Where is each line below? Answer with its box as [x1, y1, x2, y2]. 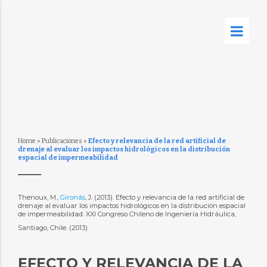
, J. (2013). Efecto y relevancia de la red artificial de [85, 193, 244, 201]
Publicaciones [41, 137, 82, 145]
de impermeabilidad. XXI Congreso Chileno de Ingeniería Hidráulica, [17, 210, 236, 218]
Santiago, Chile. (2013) [17, 223, 89, 232]
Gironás [60, 193, 85, 201]
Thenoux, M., [17, 193, 60, 201]
